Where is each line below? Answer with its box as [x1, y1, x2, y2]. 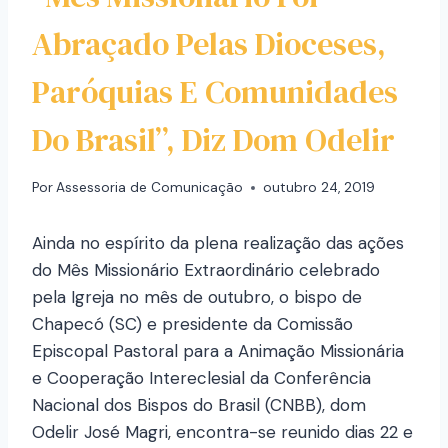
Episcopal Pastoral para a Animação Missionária [32, 340, 404, 363]
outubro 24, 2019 [263, 179, 376, 197]
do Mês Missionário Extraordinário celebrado [32, 259, 380, 282]
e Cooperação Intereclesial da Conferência [32, 367, 371, 390]
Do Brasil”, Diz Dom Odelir [32, 117, 395, 162]
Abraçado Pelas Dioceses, [32, 21, 386, 66]
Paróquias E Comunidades [32, 69, 398, 114]
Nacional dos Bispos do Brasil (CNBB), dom [32, 394, 366, 417]
